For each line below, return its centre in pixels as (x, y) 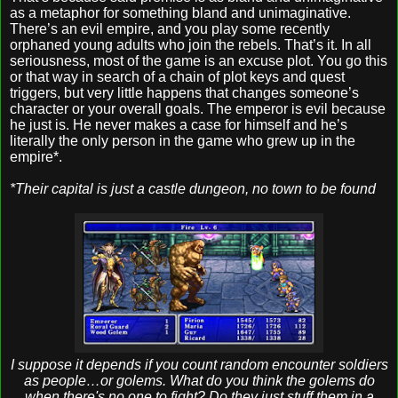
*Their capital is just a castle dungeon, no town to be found (193, 188)
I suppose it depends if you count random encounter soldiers (199, 364)
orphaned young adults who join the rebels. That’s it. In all (191, 44)
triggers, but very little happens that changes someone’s (184, 92)
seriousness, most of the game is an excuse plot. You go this (199, 60)
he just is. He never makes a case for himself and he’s (179, 124)
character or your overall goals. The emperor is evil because (198, 108)
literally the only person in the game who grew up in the (183, 140)
